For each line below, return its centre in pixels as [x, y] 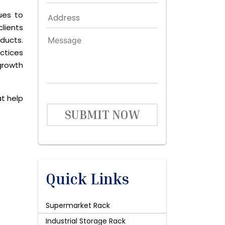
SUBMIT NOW [102, 115]
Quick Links [87, 179]
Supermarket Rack [78, 205]
